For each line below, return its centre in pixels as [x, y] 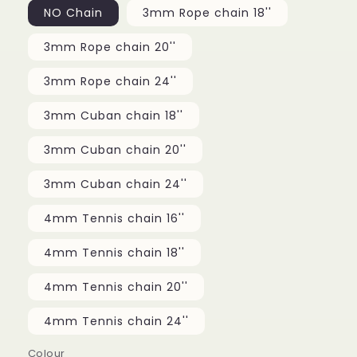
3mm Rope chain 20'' [110, 47]
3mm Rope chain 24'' [110, 82]
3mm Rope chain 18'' [207, 13]
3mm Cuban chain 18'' [114, 116]
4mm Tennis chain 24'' [116, 322]
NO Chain [73, 13]
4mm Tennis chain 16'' [114, 219]
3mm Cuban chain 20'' [115, 150]
